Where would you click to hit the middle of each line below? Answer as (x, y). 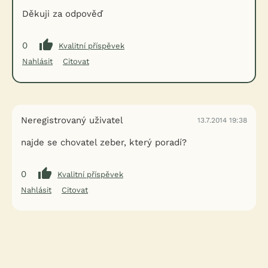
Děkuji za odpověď (63, 14)
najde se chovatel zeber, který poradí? (104, 142)
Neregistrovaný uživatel (72, 120)
